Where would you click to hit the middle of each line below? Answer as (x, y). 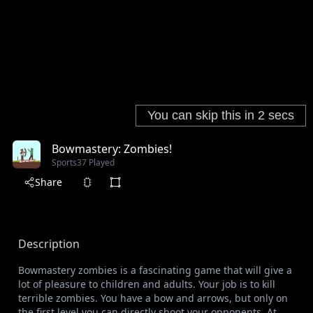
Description (49, 244)
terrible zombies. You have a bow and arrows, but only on (153, 298)
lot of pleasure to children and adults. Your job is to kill (147, 284)
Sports (64, 163)
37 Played (96, 163)
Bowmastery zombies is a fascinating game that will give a (155, 270)
